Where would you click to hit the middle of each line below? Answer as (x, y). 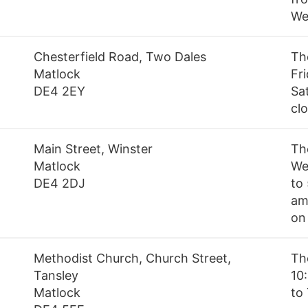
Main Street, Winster (93, 149)
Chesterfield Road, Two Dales (120, 57)
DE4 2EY (60, 91)
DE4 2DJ (60, 184)
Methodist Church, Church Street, (133, 258)
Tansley (56, 276)
